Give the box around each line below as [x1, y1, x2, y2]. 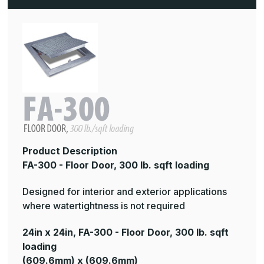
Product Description [22, 145, 117, 157]
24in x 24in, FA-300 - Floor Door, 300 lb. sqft [22, 226, 229, 239]
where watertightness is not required [22, 200, 185, 212]
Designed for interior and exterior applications [22, 186, 227, 198]
